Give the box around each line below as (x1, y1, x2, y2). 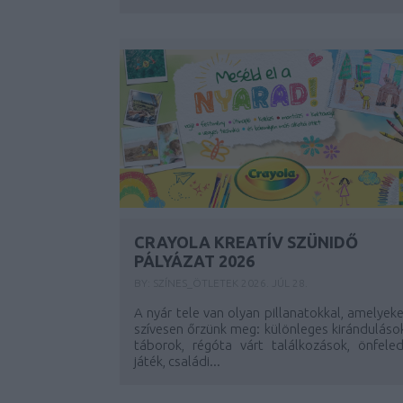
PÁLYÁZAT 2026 (134, 252, 255, 270)
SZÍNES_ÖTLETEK (153, 277, 241, 289)
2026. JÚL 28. (241, 277, 308, 289)
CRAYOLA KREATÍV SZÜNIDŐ (134, 233, 358, 251)
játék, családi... (134, 354, 220, 369)
